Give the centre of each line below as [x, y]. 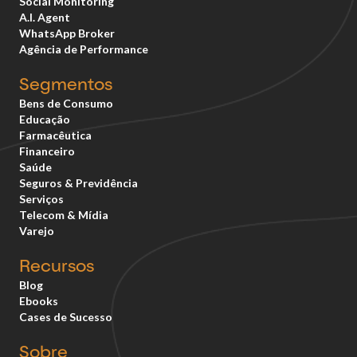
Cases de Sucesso [66, 317]
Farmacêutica [55, 135]
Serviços [41, 199]
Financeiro [47, 151]
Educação [45, 120]
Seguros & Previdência [78, 183]
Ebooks [39, 301]
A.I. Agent [45, 18]
